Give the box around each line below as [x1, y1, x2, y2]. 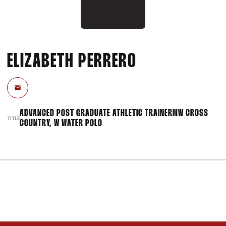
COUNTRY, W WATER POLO [20, 119, 102, 128]
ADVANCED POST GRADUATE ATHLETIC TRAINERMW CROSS [20, 108, 208, 118]
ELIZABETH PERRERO [7, 52, 137, 71]
